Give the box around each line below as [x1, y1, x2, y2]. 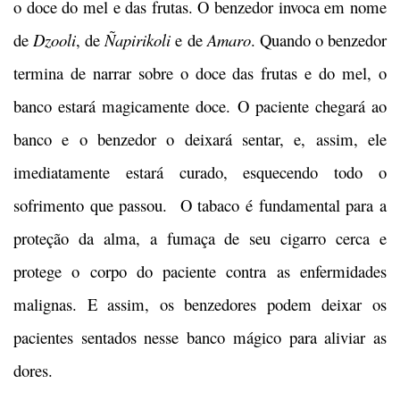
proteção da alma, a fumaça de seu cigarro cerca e [13, 227, 387, 250]
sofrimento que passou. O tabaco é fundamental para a [13, 194, 387, 217]
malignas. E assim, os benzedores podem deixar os [13, 293, 387, 316]
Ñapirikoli [104, 29, 171, 52]
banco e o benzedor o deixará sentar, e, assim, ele [13, 128, 387, 151]
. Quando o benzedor [250, 29, 387, 52]
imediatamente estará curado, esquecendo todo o [13, 161, 387, 184]
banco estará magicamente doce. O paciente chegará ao [13, 95, 387, 118]
